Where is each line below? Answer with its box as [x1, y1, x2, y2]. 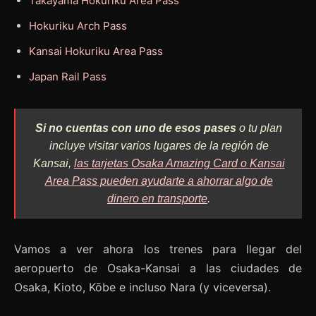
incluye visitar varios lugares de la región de [49, 139, 269, 152]
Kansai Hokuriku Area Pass [29, 44, 163, 58]
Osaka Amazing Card [130, 157, 238, 169]
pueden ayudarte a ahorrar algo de [97, 174, 273, 187]
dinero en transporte [107, 192, 207, 205]
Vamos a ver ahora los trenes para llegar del [14, 241, 302, 256]
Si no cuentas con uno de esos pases [35, 121, 236, 134]
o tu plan [236, 121, 282, 134]
